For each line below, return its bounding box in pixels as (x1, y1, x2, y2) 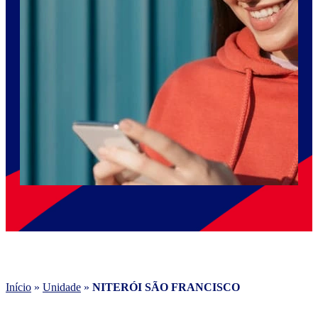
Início (6, 281, 31, 293)
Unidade (43, 281, 81, 293)
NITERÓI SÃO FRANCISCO (92, 281, 240, 293)
